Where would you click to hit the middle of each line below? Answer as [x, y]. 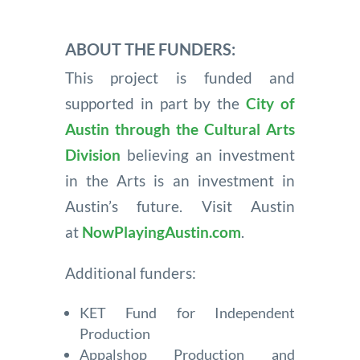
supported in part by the [152, 104]
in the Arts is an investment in [180, 181]
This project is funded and [180, 78]
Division [92, 155]
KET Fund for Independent [187, 312]
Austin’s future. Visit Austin [180, 207]
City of [271, 104]
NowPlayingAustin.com [161, 232]
